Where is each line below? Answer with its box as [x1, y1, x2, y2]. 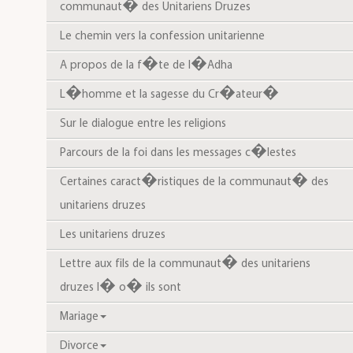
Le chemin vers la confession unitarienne [59, 28, 265, 45]
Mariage [59, 309, 98, 325]
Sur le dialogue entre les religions [59, 116, 226, 132]
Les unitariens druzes [59, 227, 165, 243]
